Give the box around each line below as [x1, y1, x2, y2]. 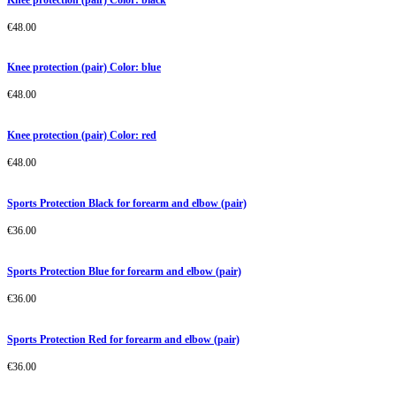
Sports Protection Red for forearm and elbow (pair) [7, 333, 240, 346]
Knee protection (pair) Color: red [7, 129, 156, 142]
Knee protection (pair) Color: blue [7, 61, 161, 74]
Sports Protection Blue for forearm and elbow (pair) [7, 265, 241, 278]
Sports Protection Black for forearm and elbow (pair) [7, 197, 247, 210]
